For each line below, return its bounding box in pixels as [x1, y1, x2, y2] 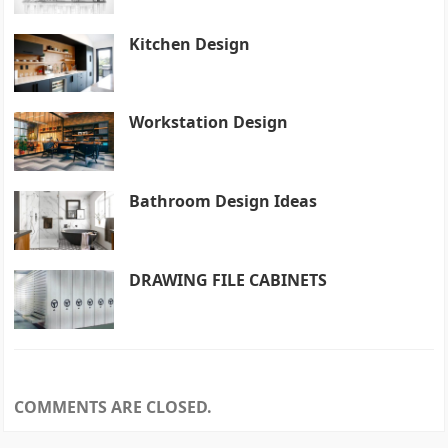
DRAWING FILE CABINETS [129, 268, 328, 291]
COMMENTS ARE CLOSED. [14, 395, 213, 418]
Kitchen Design [129, 32, 251, 55]
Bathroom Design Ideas [129, 190, 318, 213]
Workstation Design [129, 111, 289, 134]
